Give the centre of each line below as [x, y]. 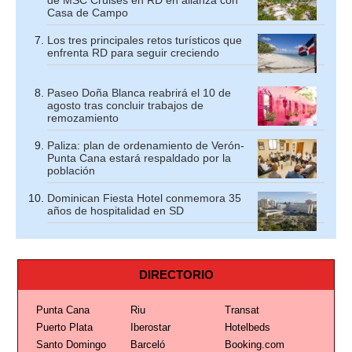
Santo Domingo [71, 345]
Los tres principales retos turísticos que [145, 40]
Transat [242, 310]
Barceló [147, 345]
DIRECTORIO [176, 275]
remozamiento [83, 118]
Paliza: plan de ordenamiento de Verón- [146, 145]
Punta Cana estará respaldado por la [139, 158]
